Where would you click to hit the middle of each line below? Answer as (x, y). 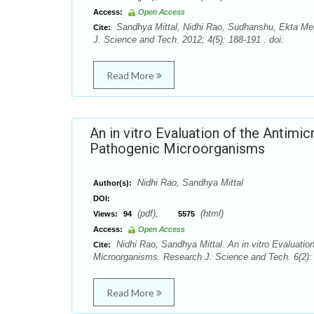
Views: (105, 214)
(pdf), (156, 213)
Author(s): (112, 183)
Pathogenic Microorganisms (177, 149)
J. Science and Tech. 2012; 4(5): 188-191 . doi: (189, 40)
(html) (211, 213)
